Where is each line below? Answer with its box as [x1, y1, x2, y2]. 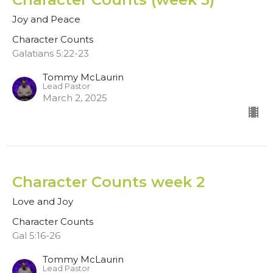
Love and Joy [12, 196, 73, 208]
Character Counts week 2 [12, 173, 205, 191]
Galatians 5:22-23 [12, 48, 89, 60]
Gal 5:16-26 [12, 230, 60, 242]
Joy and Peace [12, 13, 80, 26]
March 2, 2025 [43, 92, 107, 104]
